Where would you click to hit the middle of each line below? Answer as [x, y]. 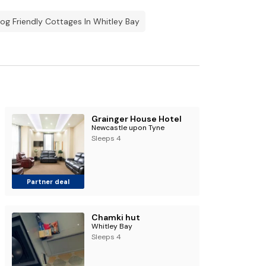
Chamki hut [115, 217]
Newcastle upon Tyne [128, 128]
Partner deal [48, 182]
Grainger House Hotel [136, 119]
